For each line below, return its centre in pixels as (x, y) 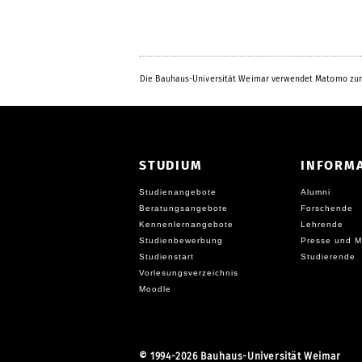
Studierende (328, 256)
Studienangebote (178, 192)
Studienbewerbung (181, 240)
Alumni (316, 192)
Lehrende (322, 224)
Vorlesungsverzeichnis (189, 272)
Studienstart (166, 256)
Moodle (155, 288)
